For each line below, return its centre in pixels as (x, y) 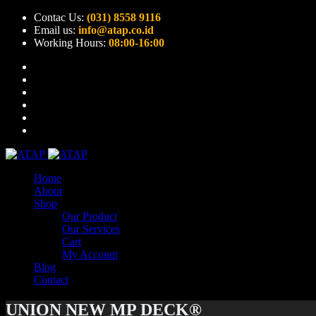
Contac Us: (60, 17)
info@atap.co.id (116, 30)
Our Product (90, 216)
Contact (51, 280)
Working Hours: (71, 43)
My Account (90, 254)
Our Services (91, 229)
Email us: (56, 30)
